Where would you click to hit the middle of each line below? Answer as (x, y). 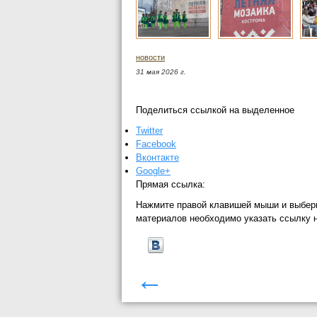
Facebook (156, 144)
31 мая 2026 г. (161, 71)
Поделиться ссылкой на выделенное (215, 110)
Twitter (149, 131)
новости (150, 57)
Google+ (153, 171)
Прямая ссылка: (171, 185)
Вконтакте (157, 158)
